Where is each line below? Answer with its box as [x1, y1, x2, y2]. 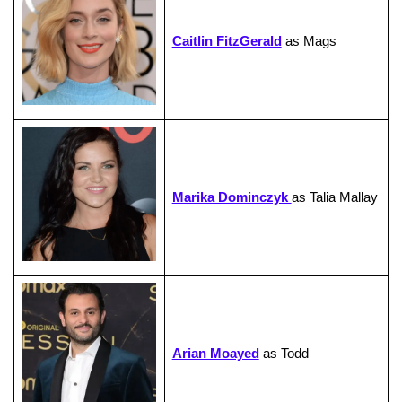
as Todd [258, 345, 309, 362]
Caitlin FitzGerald [171, 33, 282, 49]
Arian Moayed [171, 345, 259, 362]
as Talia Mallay [291, 189, 378, 205]
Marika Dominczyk [171, 189, 292, 205]
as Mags [281, 33, 336, 49]
